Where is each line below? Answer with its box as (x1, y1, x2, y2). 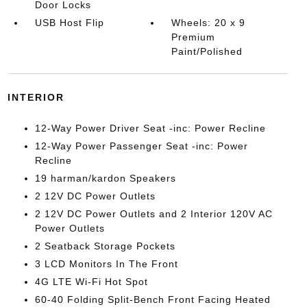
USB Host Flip (34, 17, 104, 28)
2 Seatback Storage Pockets (34, 241, 175, 251)
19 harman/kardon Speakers (34, 173, 176, 184)
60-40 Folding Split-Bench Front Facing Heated (34, 294, 271, 305)
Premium (171, 32, 216, 42)
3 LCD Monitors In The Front (34, 258, 178, 269)
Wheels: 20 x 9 (171, 17, 246, 28)
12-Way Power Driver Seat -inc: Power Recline (34, 123, 266, 134)
